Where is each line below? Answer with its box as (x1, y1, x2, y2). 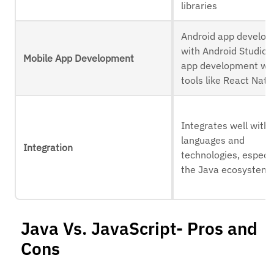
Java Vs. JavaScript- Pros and (21, 217, 258, 240)
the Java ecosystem (181, 163, 270, 176)
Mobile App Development (23, 52, 135, 65)
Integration (23, 141, 73, 154)
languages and (181, 134, 245, 147)
